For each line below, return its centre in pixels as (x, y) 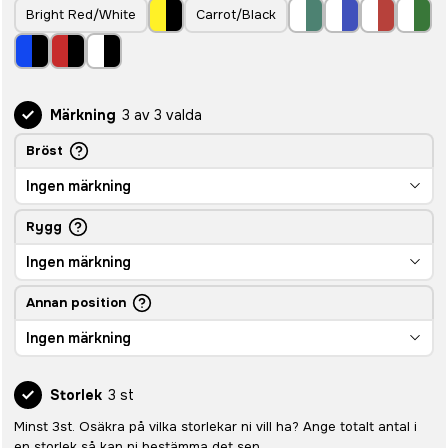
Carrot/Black (236, 14)
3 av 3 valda (162, 115)
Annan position (76, 302)
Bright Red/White (81, 14)
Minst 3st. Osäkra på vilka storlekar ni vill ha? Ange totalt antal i (215, 426)
